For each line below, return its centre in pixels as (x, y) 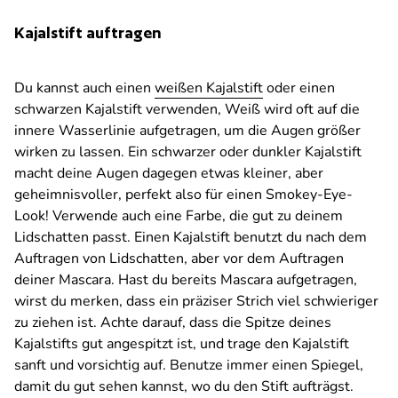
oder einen (299, 88)
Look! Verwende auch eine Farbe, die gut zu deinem (179, 216)
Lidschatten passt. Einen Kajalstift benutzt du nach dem (191, 238)
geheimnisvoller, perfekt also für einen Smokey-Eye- (183, 195)
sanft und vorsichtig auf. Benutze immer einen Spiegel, (189, 366)
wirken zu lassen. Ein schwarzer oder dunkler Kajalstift (188, 152)
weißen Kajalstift (209, 88)
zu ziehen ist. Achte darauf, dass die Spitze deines (173, 323)
